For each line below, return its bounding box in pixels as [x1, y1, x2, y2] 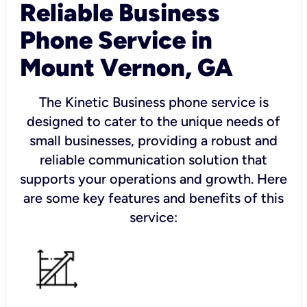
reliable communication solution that [40, 151, 267, 168]
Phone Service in [20, 25, 212, 55]
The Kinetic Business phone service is [38, 93, 269, 110]
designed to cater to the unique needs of [27, 112, 280, 130]
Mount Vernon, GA [20, 52, 233, 82]
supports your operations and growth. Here [20, 170, 287, 187]
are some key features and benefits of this [23, 189, 284, 206]
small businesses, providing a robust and [29, 132, 278, 149]
